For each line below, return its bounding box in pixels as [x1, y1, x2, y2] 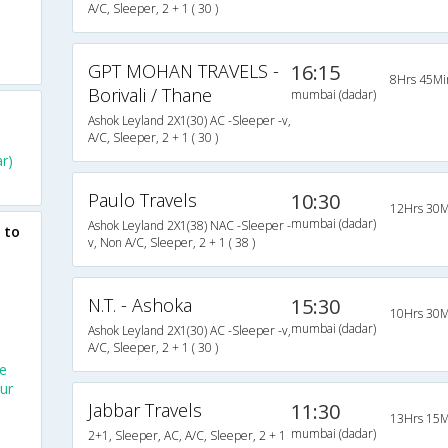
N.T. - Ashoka [87, 293, 192, 318]
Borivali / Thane [87, 83, 212, 108]
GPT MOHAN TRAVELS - [87, 59, 279, 84]
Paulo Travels [87, 188, 197, 213]
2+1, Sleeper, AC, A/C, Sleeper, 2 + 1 [87, 427, 286, 445]
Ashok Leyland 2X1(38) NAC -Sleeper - [87, 217, 291, 235]
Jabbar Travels [87, 398, 202, 423]
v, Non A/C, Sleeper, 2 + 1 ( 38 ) [87, 234, 255, 252]
